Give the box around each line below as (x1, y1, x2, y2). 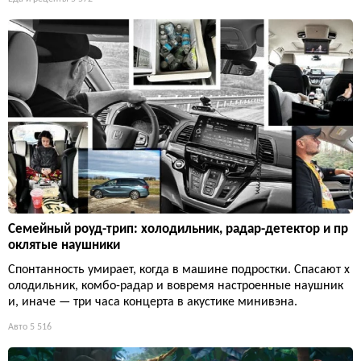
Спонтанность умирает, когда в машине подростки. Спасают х (8, 263, 350, 277)
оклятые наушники (8, 239, 120, 253)
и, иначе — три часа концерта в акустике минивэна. (8, 296, 297, 309)
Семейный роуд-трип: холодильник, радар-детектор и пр (8, 222, 348, 237)
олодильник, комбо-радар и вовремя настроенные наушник (8, 280, 343, 293)
